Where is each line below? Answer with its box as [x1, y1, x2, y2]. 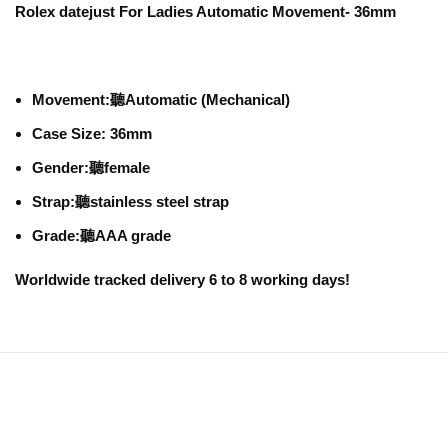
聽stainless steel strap [75, 193, 230, 210]
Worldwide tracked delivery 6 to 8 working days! [15, 271, 351, 288]
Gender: [32, 159, 90, 176]
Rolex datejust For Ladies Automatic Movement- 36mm [15, 3, 397, 20]
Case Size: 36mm [32, 125, 153, 142]
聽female [89, 159, 151, 176]
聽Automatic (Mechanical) [110, 91, 291, 108]
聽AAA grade [80, 227, 172, 244]
